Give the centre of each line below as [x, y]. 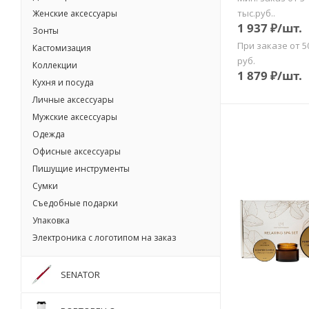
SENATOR [80, 274]
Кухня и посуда [63, 82]
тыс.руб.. [256, 13]
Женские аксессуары [75, 13]
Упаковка [51, 220]
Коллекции [55, 65]
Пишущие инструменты [81, 169]
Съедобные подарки [75, 203]
